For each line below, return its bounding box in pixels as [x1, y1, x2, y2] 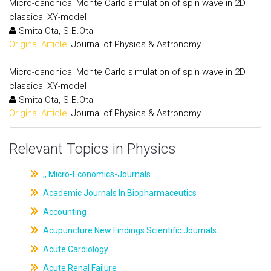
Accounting [41, 207, 87, 217]
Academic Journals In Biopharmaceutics [41, 188, 197, 198]
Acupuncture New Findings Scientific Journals [41, 226, 217, 235]
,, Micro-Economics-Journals [41, 169, 151, 179]
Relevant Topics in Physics [9, 140, 176, 157]
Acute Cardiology [41, 244, 108, 254]
